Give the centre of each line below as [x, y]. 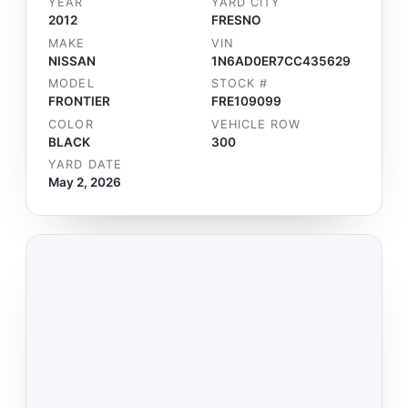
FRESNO [236, 20]
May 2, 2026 [85, 183]
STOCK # [240, 84]
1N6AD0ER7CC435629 [281, 61]
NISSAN [72, 61]
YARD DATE [85, 165]
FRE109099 [246, 102]
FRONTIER [80, 102]
